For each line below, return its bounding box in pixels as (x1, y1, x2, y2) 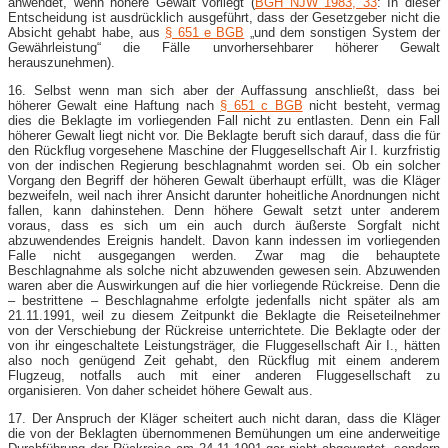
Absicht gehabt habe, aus (8, 24, 166, 40)
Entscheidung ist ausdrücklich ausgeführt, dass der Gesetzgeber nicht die (8, 9, 440, 25)
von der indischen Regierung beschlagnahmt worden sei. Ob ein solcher (8, 157, 440, 173)
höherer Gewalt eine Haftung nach (8, 97, 221, 113)
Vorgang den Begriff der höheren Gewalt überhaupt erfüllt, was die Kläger (8, 172, 440, 188)
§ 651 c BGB (220, 97, 303, 113)
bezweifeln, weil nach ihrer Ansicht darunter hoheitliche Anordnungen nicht (8, 187, 440, 203)
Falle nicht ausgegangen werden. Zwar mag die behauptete (8, 247, 440, 263)
